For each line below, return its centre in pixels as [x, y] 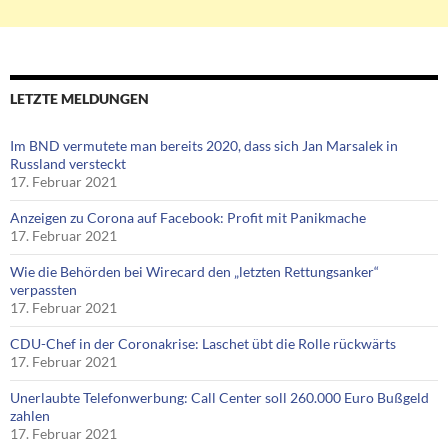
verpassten [43, 290]
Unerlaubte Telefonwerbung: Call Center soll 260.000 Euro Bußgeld [219, 398]
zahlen [30, 416]
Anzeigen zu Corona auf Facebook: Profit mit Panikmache [188, 218]
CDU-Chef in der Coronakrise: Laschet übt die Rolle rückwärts [203, 344]
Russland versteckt [68, 164]
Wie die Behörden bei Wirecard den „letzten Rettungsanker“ [194, 272]
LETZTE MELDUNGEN [79, 99]
